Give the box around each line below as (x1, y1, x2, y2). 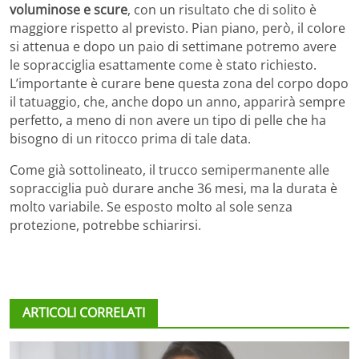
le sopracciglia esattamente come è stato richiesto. (10, 55, 317, 74)
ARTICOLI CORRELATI (22, 303, 145, 321)
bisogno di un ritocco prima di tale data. (10, 129, 251, 147)
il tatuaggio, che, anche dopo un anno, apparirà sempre (10, 92, 345, 111)
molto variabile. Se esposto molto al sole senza (10, 197, 292, 216)
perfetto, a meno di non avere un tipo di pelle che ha (10, 111, 326, 129)
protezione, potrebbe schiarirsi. (10, 216, 201, 234)
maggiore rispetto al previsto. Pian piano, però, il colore (10, 18, 345, 37)
